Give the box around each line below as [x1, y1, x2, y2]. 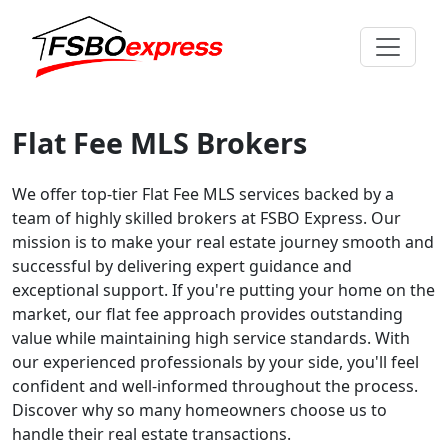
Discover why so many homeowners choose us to [12, 399, 387, 422]
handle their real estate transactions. [12, 423, 291, 446]
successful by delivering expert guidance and [12, 255, 352, 278]
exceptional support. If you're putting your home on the [12, 279, 435, 302]
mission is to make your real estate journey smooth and [12, 231, 434, 254]
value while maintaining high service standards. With [12, 327, 410, 350]
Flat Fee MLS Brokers [12, 123, 307, 162]
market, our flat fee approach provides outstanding [12, 303, 403, 326]
